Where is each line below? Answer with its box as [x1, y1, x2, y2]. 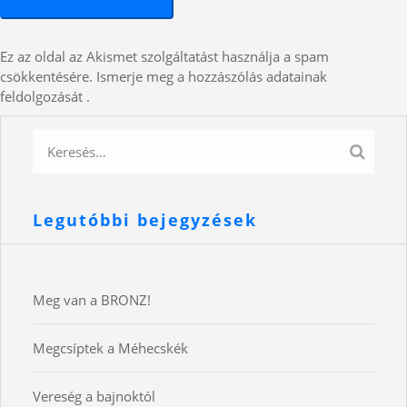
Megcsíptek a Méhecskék [33, 339, 188, 358]
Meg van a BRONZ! [33, 291, 151, 310]
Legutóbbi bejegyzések [33, 209, 257, 232]
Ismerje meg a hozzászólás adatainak [96, 67, 327, 86]
